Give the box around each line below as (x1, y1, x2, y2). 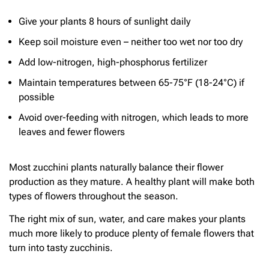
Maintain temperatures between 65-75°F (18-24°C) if (19, 76, 244, 88)
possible (19, 91, 55, 103)
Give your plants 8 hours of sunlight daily (19, 15, 190, 27)
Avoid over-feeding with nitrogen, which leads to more (19, 111, 249, 123)
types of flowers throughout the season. (9, 190, 178, 202)
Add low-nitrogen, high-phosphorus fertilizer (19, 56, 207, 68)
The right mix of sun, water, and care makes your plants (9, 213, 246, 225)
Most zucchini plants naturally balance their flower (9, 161, 223, 173)
